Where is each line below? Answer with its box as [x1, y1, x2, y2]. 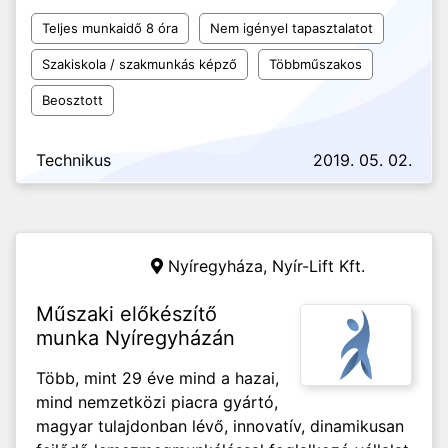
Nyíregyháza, [168, 256, 272, 276]
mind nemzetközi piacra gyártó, [36, 392, 278, 412]
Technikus [36, 150, 111, 170]
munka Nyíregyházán [36, 326, 235, 350]
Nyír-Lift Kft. [272, 256, 365, 276]
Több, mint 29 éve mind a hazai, [36, 368, 279, 388]
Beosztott [42, 92, 103, 108]
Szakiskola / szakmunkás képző [42, 56, 237, 72]
